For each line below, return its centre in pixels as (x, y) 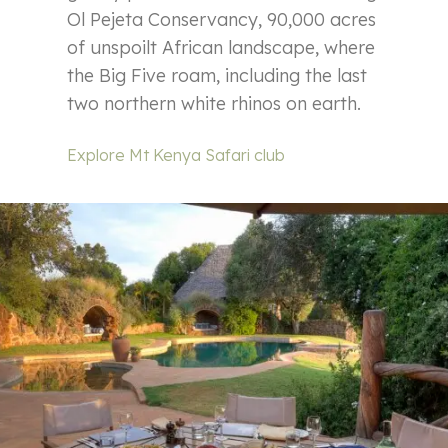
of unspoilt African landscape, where (221, 48)
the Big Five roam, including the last (217, 76)
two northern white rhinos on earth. (214, 104)
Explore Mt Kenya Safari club (176, 155)
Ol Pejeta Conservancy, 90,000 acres (222, 20)
